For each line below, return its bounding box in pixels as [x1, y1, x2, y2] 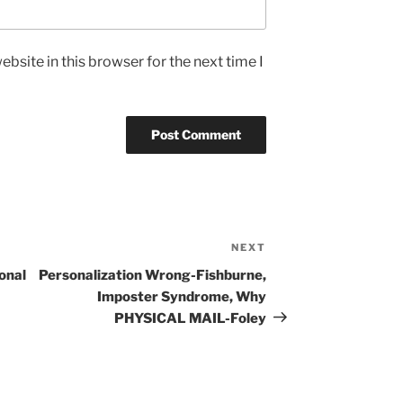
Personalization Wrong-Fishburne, [39, 266, 267, 283]
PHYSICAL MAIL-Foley [114, 309, 267, 327]
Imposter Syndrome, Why [97, 288, 267, 305]
